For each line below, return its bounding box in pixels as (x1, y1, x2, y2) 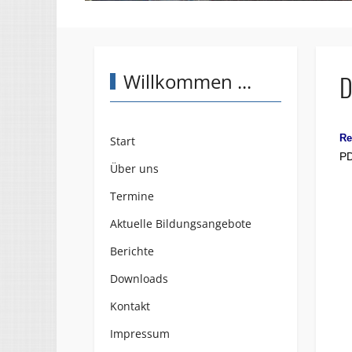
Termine (110, 188, 154, 203)
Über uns (110, 160, 159, 176)
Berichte (110, 243, 154, 258)
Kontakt (110, 298, 150, 313)
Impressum (110, 325, 170, 341)
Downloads (110, 270, 168, 286)
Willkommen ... (123, 68, 252, 94)
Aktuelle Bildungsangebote (110, 215, 251, 231)
